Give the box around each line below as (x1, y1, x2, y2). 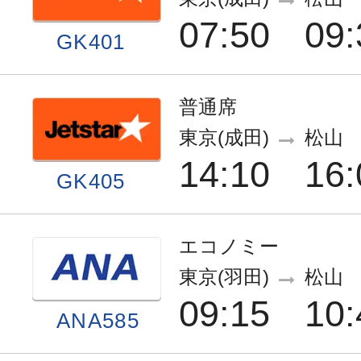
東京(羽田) (178, 266, 269, 288)
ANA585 (56, 308, 139, 333)
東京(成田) (178, 127, 269, 148)
